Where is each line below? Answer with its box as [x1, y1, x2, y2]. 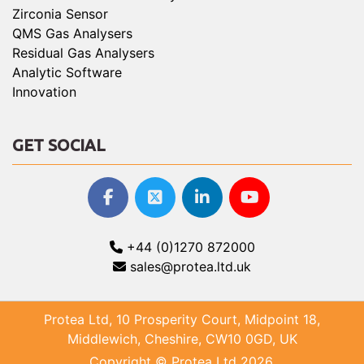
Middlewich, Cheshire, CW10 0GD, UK [67, 331, 297, 348]
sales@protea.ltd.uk [126, 258, 251, 275]
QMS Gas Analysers [12, 25, 132, 42]
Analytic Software [12, 64, 122, 81]
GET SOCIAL [12, 136, 106, 155]
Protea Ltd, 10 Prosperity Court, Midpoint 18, [44, 311, 320, 328]
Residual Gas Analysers [12, 45, 154, 62]
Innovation [12, 84, 76, 101]
